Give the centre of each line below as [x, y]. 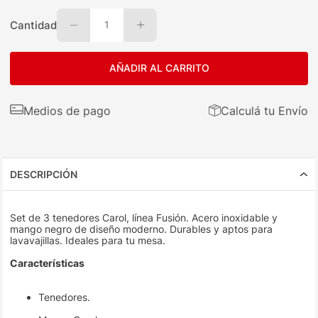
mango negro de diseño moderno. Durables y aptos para [142, 229]
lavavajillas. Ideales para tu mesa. [88, 241]
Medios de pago [67, 110]
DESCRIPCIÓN [44, 175]
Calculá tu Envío [264, 110]
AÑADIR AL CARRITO [159, 68]
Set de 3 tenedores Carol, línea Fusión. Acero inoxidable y [144, 218]
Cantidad [34, 25]
